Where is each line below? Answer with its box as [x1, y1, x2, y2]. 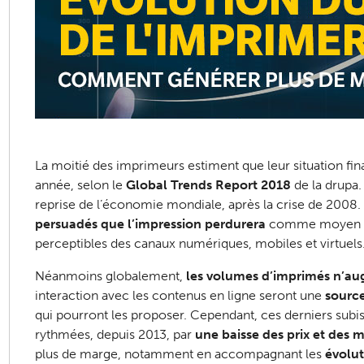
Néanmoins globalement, [34, 267, 186, 284]
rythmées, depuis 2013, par [34, 326, 195, 342]
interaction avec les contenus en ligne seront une [34, 287, 325, 303]
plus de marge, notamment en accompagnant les [34, 345, 325, 362]
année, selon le [34, 176, 126, 193]
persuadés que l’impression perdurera [34, 215, 266, 232]
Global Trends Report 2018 [125, 176, 291, 193]
